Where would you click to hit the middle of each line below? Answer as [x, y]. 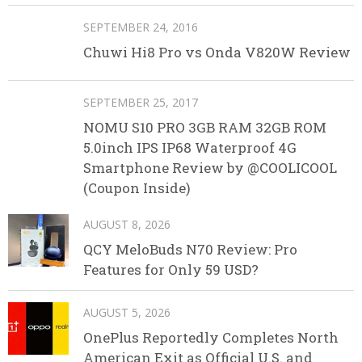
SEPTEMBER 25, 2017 [141, 103]
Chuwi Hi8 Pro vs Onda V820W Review [217, 52]
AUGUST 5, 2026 [127, 313]
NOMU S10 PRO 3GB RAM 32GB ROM [205, 128]
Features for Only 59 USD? [171, 270]
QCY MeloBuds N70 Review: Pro [190, 250]
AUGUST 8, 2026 [127, 225]
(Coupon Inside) [137, 188]
